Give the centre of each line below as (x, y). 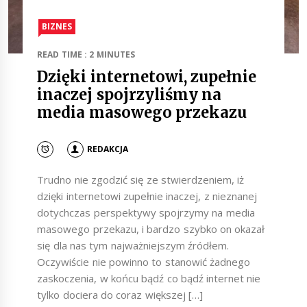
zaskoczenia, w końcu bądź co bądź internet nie (149, 279)
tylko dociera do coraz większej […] (120, 295)
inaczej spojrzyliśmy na (129, 95)
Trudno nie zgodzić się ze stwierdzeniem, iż (141, 180)
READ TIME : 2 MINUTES (86, 55)
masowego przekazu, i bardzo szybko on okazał (151, 229)
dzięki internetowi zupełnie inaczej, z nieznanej (147, 196)
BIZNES (57, 27)
